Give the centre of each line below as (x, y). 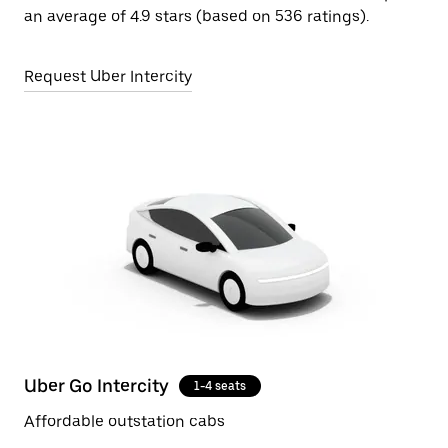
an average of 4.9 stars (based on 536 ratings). (196, 16)
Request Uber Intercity (108, 76)
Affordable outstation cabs (124, 421)
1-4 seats (220, 386)
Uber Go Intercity (96, 385)
